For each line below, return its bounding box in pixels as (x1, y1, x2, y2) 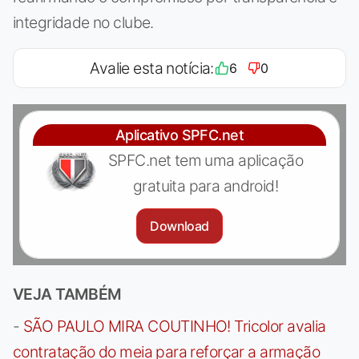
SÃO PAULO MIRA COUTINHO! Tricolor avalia (22, 316, 326, 336)
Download (150, 217, 209, 234)
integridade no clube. (13, 12, 154, 32)
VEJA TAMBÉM (13, 284, 122, 304)
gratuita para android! (132, 175, 279, 196)
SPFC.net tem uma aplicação (108, 150, 303, 170)
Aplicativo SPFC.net (115, 126, 244, 143)
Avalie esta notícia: (90, 58, 214, 78)
